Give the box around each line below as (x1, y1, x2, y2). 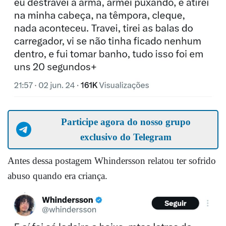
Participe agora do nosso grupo (61, 116, 191, 127)
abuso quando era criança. (8, 170, 107, 181)
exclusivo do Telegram (80, 131, 172, 142)
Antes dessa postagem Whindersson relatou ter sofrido (8, 155, 216, 166)
